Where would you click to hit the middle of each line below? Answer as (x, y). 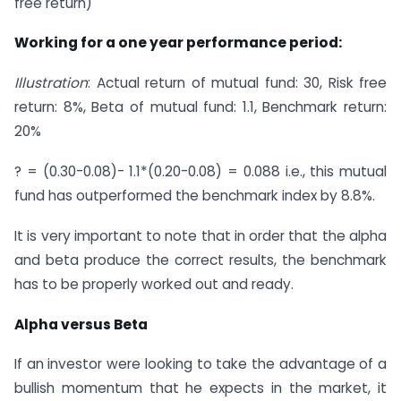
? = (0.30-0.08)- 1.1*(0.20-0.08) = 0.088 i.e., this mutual (200, 171)
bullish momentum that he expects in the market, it (200, 388)
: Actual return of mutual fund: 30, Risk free (237, 83)
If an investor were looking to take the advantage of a (200, 364)
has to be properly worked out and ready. (154, 284)
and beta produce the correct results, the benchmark (200, 260)
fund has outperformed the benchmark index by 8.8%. (195, 195)
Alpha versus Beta (81, 324)
